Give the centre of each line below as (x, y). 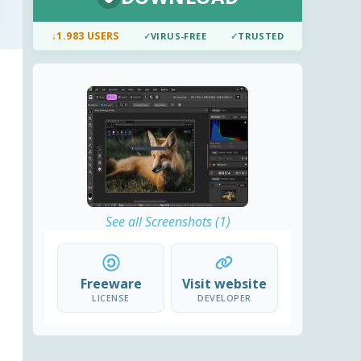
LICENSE (111, 298)
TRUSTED (261, 36)
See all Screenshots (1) (168, 222)
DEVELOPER (224, 298)
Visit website (224, 284)
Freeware (111, 284)
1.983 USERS (88, 36)
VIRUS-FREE (178, 36)
